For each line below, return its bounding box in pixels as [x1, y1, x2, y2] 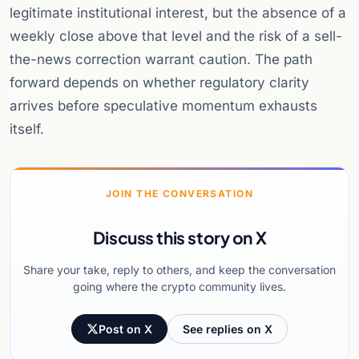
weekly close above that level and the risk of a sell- [10, 28, 342, 45]
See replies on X [183, 321, 272, 336]
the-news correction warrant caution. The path [10, 51, 313, 68]
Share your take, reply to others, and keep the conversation [23, 263, 336, 277]
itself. [10, 121, 44, 138]
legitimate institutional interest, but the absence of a [10, 5, 346, 22]
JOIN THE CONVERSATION [105, 188, 254, 200]
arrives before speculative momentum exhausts [10, 98, 317, 115]
